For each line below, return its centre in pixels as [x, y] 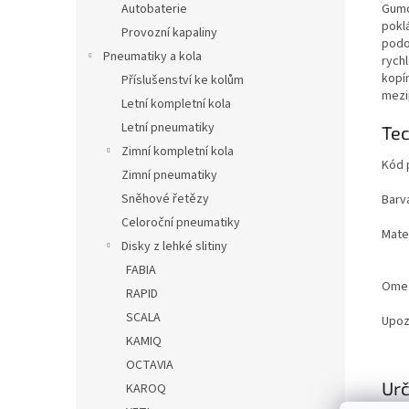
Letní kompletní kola [176, 104]
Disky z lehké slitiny [174, 246]
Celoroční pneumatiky [181, 223]
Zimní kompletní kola [178, 152]
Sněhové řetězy [165, 199]
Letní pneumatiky [168, 128]
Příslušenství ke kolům [183, 80]
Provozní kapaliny [169, 33]
